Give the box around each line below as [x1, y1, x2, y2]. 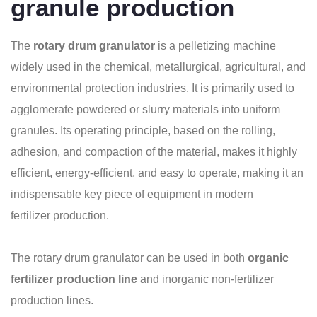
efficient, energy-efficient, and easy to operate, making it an [11, 167, 304, 179]
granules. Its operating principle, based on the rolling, [11, 125, 275, 137]
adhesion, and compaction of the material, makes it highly [11, 146, 297, 158]
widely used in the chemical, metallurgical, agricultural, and [11, 61, 306, 73]
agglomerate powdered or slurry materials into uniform [11, 103, 280, 115]
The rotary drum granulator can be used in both [11, 252, 248, 264]
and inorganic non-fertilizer [137, 273, 274, 285]
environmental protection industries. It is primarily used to [11, 82, 294, 94]
